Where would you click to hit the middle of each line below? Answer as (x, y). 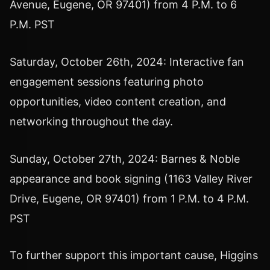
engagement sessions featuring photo (107, 81)
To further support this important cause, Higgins (134, 256)
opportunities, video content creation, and (118, 101)
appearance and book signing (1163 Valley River (131, 178)
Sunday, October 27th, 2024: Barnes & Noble (125, 159)
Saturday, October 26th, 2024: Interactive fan (127, 61)
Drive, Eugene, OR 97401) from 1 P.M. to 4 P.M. (129, 198)
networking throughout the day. (91, 121)
